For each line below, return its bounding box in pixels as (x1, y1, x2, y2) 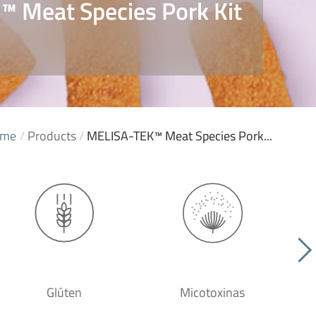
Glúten (47, 283, 82, 302)
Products (28, 126, 76, 145)
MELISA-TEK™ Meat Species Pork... (87, 126, 272, 145)
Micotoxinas (180, 283, 245, 302)
